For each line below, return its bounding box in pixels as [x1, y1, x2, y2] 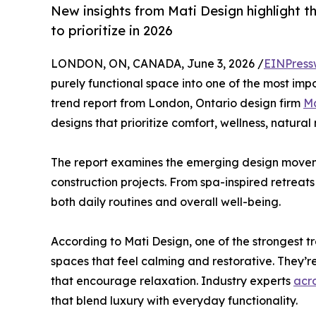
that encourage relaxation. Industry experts [51, 274, 293, 288]
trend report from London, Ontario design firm [51, 96, 303, 111]
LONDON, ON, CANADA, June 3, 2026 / [51, 56, 264, 71]
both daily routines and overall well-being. [51, 195, 281, 209]
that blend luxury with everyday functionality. [51, 293, 298, 308]
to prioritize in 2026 [51, 23, 173, 39]
